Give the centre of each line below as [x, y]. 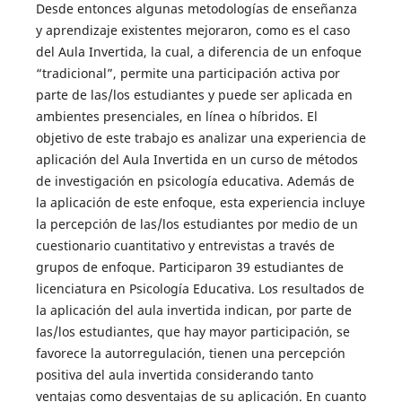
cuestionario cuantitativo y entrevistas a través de [185, 245]
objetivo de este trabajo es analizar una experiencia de [201, 137]
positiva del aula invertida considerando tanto [174, 374]
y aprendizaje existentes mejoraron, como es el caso [192, 30]
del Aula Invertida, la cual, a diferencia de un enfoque [198, 51]
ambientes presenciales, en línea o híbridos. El [176, 116]
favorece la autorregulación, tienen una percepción [190, 353]
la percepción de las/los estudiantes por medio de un [197, 223]
